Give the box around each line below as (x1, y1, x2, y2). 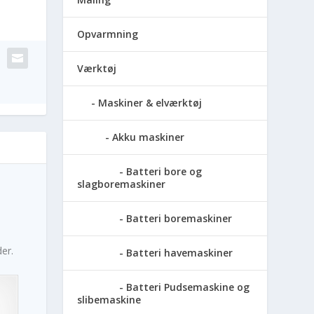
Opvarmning (77, 27, 139, 41)
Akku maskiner (112, 130, 185, 144)
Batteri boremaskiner (126, 211, 233, 225)
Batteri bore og (126, 164, 203, 178)
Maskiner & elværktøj (98, 95, 203, 109)
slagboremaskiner (77, 177, 166, 191)
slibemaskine (77, 292, 142, 306)
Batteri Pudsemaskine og (126, 280, 250, 294)
